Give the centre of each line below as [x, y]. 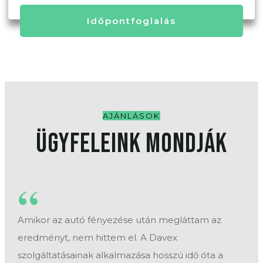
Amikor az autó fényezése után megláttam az [119, 220]
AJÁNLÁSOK [131, 115]
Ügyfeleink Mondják [131, 144]
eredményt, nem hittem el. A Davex [97, 237]
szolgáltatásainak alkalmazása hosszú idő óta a [120, 255]
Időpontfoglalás [131, 21]
